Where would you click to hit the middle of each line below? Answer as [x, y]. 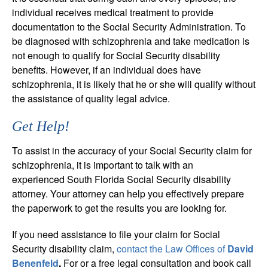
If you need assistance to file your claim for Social [116, 234]
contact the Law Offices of [172, 248]
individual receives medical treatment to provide [113, 12]
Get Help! [41, 126]
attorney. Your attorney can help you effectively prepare [128, 193]
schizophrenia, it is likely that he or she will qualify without [134, 84]
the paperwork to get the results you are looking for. [119, 208]
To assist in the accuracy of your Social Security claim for [132, 150]
